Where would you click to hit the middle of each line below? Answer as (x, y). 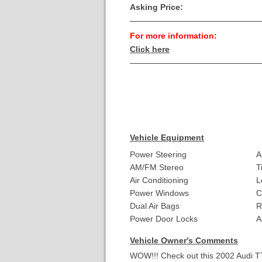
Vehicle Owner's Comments (184, 240)
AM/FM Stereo (157, 167)
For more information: (173, 36)
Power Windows (159, 193)
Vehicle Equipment (167, 137)
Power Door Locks (164, 218)
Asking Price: (156, 7)
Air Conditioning (159, 180)
